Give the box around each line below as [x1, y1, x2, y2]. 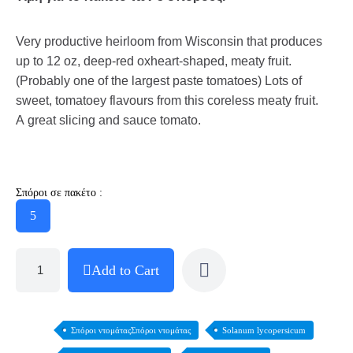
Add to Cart [91, 262, 159, 278]
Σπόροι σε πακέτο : [16, 187, 102, 199]
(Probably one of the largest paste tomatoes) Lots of [16, 74, 302, 87]
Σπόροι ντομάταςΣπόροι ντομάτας [71, 325, 191, 335]
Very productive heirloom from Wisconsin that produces [16, 35, 322, 48]
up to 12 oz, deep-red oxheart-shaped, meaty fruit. [16, 54, 292, 68]
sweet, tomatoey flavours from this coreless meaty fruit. [16, 94, 318, 107]
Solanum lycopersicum [222, 325, 306, 335]
